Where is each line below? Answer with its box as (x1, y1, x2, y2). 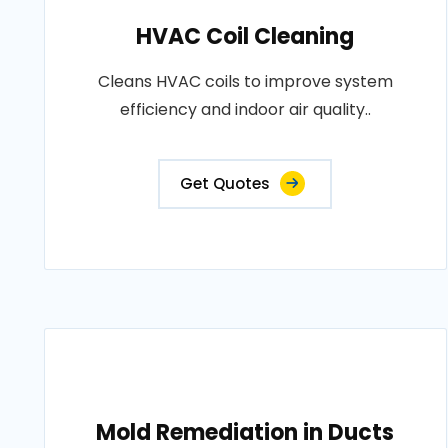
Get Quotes (180, 173, 271, 194)
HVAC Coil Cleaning (136, 21, 355, 52)
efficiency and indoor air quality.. (119, 98, 371, 121)
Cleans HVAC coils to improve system (97, 70, 393, 93)
